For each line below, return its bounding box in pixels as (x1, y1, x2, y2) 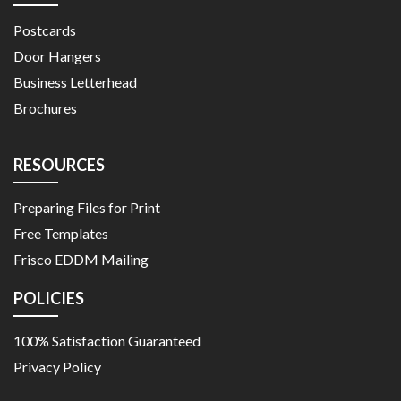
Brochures (13, 98, 77, 116)
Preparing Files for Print (13, 198, 160, 216)
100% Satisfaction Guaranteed (13, 331, 200, 349)
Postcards (13, 21, 76, 38)
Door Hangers (13, 47, 101, 64)
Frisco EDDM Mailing (13, 250, 149, 268)
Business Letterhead (13, 73, 137, 90)
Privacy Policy (13, 357, 101, 375)
